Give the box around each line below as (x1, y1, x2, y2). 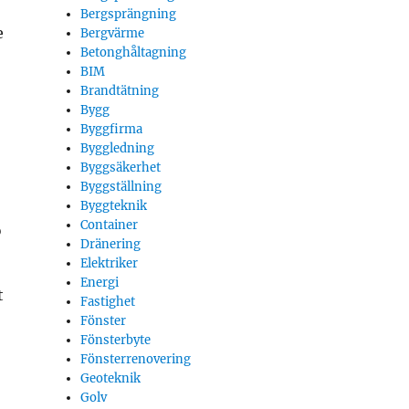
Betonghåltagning (80, 45, 187, 60)
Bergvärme (80, 26, 145, 41)
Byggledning (80, 141, 155, 156)
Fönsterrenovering (80, 351, 192, 367)
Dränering (80, 236, 142, 252)
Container (80, 217, 139, 233)
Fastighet (80, 294, 136, 309)
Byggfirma (80, 121, 143, 137)
